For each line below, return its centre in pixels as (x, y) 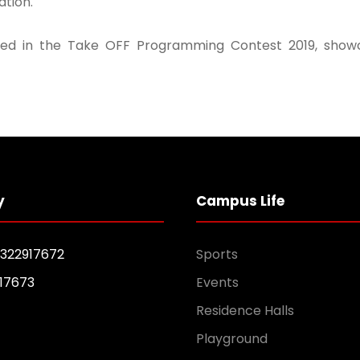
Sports (217, 254)
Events (217, 282)
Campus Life (240, 200)
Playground (232, 338)
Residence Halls (245, 310)
